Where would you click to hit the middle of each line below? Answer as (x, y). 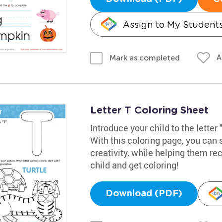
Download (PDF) (144, 194)
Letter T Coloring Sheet (149, 110)
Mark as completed (144, 57)
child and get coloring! (134, 165)
